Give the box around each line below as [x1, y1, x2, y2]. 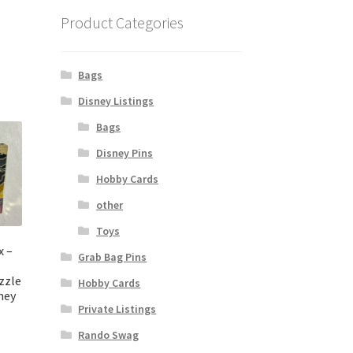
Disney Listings [78, 93, 154, 108]
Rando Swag [78, 327, 139, 342]
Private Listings [78, 301, 157, 316]
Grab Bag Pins [78, 249, 147, 264]
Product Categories [60, 13, 184, 33]
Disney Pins [95, 145, 153, 160]
